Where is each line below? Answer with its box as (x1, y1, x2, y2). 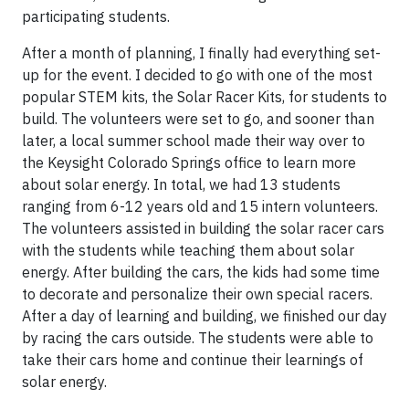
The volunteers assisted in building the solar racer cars (22, 219, 384, 237)
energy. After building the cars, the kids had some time (22, 263, 380, 281)
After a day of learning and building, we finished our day (22, 307, 387, 325)
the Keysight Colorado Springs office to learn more (22, 153, 356, 172)
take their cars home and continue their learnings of (22, 351, 363, 369)
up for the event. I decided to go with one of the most (22, 66, 372, 84)
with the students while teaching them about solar (22, 241, 354, 259)
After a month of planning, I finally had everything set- (22, 44, 381, 62)
